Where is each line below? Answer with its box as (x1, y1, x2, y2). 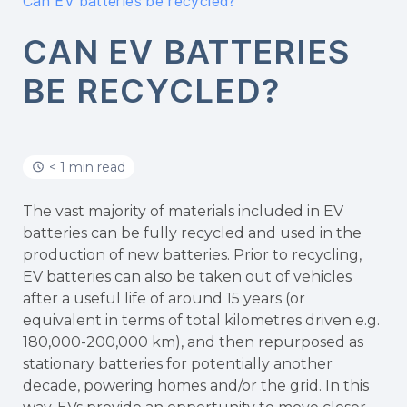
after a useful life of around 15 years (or (23, 289, 305, 307)
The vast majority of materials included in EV (23, 202, 343, 220)
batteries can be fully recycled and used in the (23, 223, 362, 242)
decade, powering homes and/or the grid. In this (23, 376, 369, 394)
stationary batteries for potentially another (23, 354, 333, 372)
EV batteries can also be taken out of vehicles (23, 267, 352, 285)
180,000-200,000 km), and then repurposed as (23, 333, 363, 351)
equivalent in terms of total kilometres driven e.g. (23, 311, 380, 329)
